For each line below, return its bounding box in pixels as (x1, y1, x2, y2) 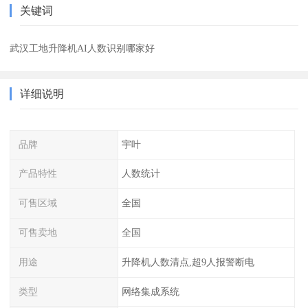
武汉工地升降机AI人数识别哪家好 (10, 42, 155, 54)
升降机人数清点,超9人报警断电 (121, 256, 254, 267)
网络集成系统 (121, 285, 179, 297)
